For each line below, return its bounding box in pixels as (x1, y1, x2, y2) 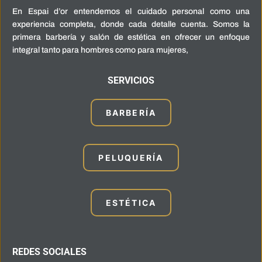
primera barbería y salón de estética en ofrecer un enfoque (12, 33, 250, 42)
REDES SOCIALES (12, 246, 87, 257)
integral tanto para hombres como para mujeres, (12, 46, 188, 54)
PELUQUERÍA (98, 153, 164, 163)
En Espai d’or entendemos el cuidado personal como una (12, 7, 250, 16)
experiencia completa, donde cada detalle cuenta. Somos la (12, 20, 250, 29)
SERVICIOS (108, 75, 154, 86)
